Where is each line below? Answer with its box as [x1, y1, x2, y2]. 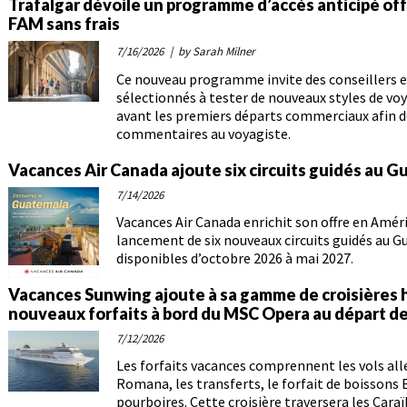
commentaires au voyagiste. [116, 124, 291, 144]
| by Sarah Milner [167, 44, 255, 60]
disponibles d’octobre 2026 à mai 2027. [116, 249, 353, 268]
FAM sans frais [8, 14, 120, 35]
